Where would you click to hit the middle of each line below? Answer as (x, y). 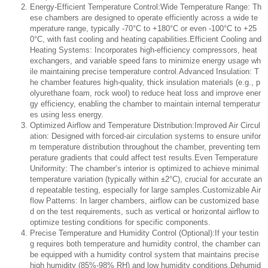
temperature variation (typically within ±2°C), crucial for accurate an (146, 179)
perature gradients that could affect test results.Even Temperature (144, 158)
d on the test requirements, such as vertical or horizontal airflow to (144, 212)
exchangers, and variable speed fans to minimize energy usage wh (145, 61)
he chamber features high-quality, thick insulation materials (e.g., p (145, 83)
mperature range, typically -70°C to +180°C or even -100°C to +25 (143, 29)
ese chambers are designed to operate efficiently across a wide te (144, 18)
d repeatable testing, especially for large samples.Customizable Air (145, 190)
